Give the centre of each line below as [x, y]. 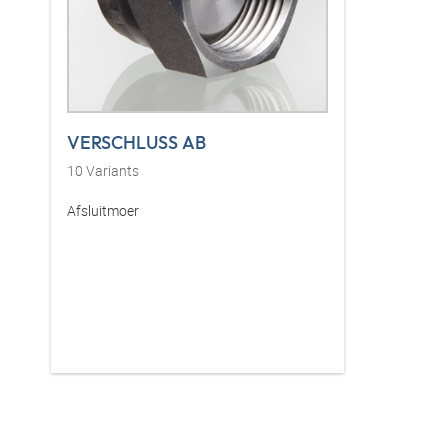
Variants [111, 171]
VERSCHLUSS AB [136, 143]
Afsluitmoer [103, 211]
